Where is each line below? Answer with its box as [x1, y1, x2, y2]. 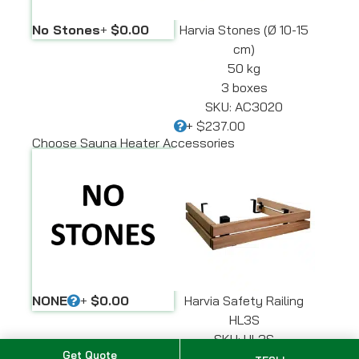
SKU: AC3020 [205, 99, 284, 115]
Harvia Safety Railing [184, 292, 305, 309]
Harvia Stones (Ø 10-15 [179, 22, 309, 38]
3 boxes [220, 79, 268, 96]
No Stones [32, 22, 100, 38]
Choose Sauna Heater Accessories [32, 135, 235, 151]
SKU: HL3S [214, 330, 275, 347]
